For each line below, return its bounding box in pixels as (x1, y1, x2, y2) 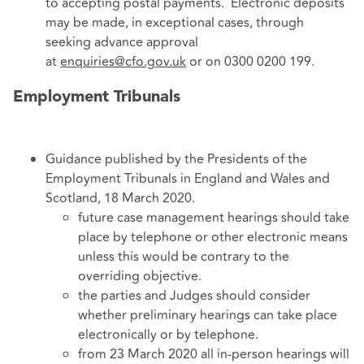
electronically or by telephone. (78, 325, 258, 345)
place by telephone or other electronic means (78, 227, 348, 248)
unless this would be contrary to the (78, 247, 289, 267)
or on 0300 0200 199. (186, 51, 314, 71)
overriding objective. (78, 266, 201, 287)
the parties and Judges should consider (78, 286, 310, 306)
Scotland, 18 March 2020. (45, 188, 195, 209)
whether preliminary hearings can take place (78, 305, 337, 326)
